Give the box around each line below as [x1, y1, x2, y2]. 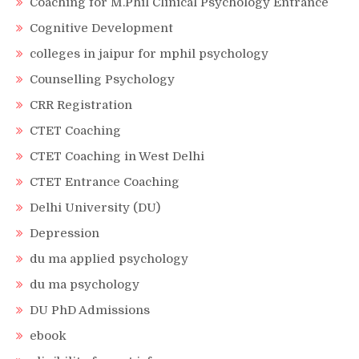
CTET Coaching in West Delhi [30, 148, 204, 163]
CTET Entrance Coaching [30, 174, 179, 189]
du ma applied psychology [30, 251, 188, 266]
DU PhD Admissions [30, 302, 150, 317]
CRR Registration [30, 97, 132, 112]
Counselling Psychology [30, 71, 175, 87]
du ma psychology [30, 276, 139, 292]
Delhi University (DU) [30, 200, 160, 215]
